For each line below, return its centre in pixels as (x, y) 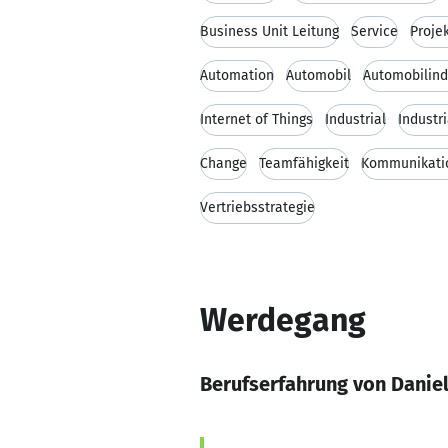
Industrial (355, 119)
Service (374, 31)
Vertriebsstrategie (257, 207)
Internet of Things (256, 119)
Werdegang (283, 320)
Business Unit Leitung (269, 31)
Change (223, 163)
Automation (237, 75)
